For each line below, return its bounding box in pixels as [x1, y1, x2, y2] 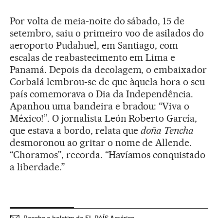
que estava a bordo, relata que [10, 125, 141, 137]
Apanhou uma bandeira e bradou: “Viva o [10, 100, 190, 112]
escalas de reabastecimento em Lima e [10, 52, 176, 64]
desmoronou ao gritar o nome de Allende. [10, 137, 192, 149]
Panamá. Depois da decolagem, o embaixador [10, 64, 207, 76]
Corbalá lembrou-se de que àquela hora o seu [10, 76, 205, 88]
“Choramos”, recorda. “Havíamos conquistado [10, 149, 206, 161]
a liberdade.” [10, 161, 65, 173]
